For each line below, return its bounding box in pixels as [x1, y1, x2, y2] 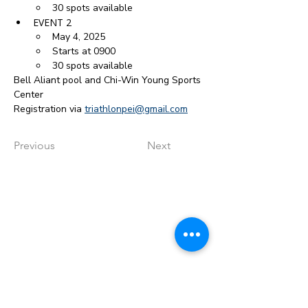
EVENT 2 [33, 16, 71, 29]
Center [14, 88, 43, 101]
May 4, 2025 [52, 30, 105, 43]
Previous [14, 139, 55, 152]
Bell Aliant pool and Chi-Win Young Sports [14, 74, 203, 87]
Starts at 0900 [52, 45, 115, 58]
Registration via [14, 102, 85, 115]
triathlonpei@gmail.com [85, 102, 188, 115]
